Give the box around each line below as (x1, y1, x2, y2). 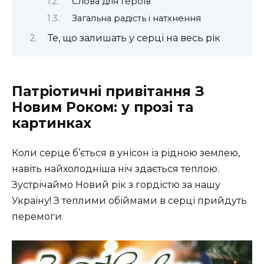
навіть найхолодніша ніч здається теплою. (12, 163, 219, 174)
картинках (12, 114, 91, 131)
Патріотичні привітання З (12, 82, 204, 100)
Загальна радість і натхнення (71, 13, 201, 24)
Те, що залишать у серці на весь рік (47, 32, 220, 44)
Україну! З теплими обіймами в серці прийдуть (12, 194, 247, 206)
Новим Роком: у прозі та (12, 98, 193, 115)
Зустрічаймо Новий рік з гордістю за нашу (12, 179, 220, 190)
